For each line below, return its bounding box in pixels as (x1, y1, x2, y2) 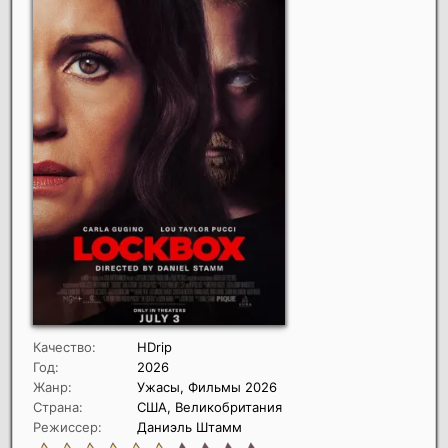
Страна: (33, 399, 83, 416)
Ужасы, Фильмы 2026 (137, 379, 277, 396)
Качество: (33, 339, 96, 356)
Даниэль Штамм (137, 419, 242, 436)
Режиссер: (33, 419, 102, 436)
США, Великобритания (137, 399, 282, 416)
